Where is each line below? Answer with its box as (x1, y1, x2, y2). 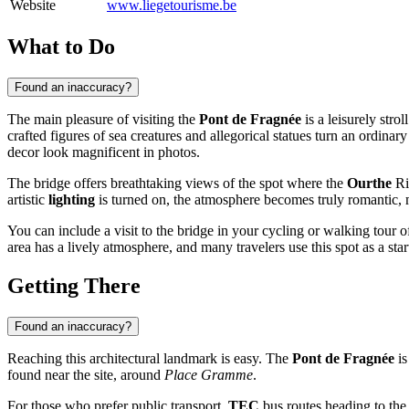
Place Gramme (164, 366, 253, 383)
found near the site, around (7, 366, 164, 383)
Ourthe (347, 174, 392, 191)
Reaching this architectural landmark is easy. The (7, 350, 292, 366)
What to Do (7, 34, 115, 58)
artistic (7, 191, 48, 207)
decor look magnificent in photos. (7, 143, 200, 160)
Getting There (7, 273, 141, 298)
